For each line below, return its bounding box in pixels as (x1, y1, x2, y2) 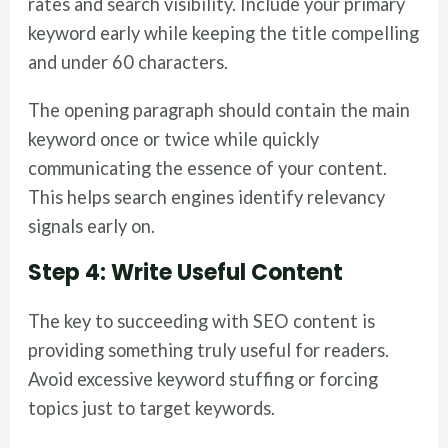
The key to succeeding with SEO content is (28, 309, 376, 332)
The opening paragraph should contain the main (28, 98, 411, 121)
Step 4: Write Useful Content (28, 256, 344, 288)
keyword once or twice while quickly (28, 127, 320, 150)
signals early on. (28, 214, 156, 237)
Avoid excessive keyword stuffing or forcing (28, 367, 379, 390)
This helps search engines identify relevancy (28, 185, 386, 208)
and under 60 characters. (28, 51, 229, 74)
